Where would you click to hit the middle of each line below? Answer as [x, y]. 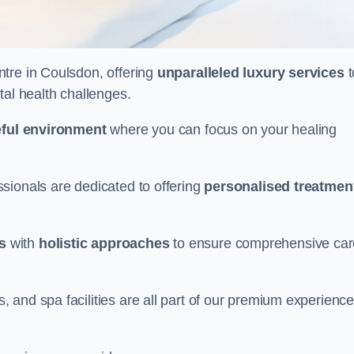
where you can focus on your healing [222, 130]
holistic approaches [104, 243]
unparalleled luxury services [250, 73]
